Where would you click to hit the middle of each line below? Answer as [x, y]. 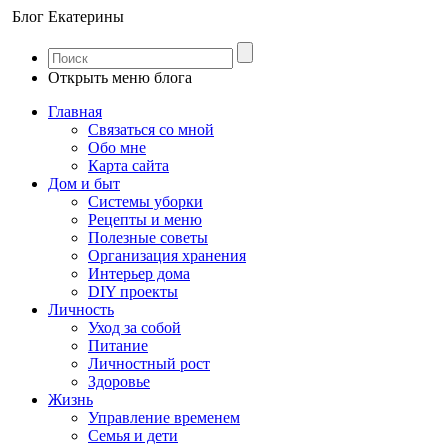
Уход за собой [134, 327]
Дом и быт [84, 183]
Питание [118, 345]
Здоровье [119, 381]
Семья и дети [133, 435]
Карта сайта [128, 165]
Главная [75, 111]
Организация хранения [167, 255]
